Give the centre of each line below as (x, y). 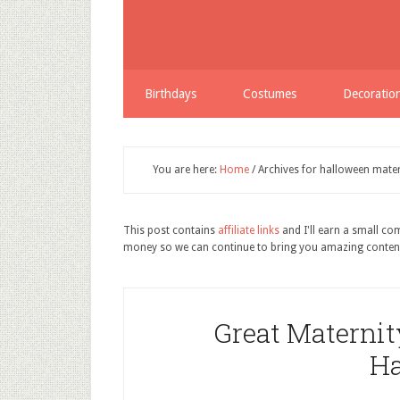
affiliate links (249, 230)
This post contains (171, 230)
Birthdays (171, 94)
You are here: (186, 170)
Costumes (270, 94)
